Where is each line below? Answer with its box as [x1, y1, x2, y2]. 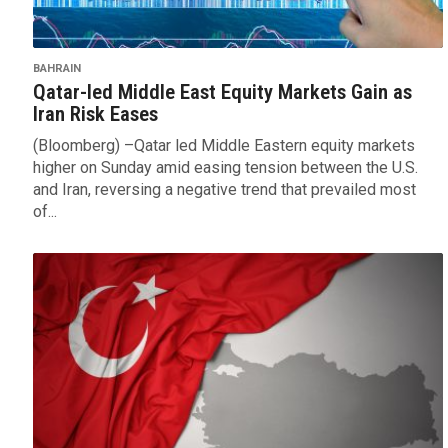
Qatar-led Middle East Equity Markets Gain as [32, 80, 412, 105]
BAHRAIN [32, 62, 81, 76]
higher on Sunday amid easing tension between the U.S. [32, 158, 418, 178]
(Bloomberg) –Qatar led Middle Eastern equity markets [32, 136, 415, 156]
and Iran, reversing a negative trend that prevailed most [32, 180, 416, 200]
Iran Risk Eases [32, 102, 158, 127]
